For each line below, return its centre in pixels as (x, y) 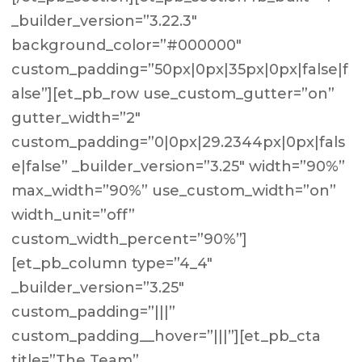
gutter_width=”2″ (76, 118)
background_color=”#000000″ (127, 45)
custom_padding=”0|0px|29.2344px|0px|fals (179, 142)
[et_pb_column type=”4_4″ (112, 263)
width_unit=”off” (74, 215)
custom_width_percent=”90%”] (130, 239)
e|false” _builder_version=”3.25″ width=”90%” (179, 166)
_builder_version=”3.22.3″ (105, 21)
